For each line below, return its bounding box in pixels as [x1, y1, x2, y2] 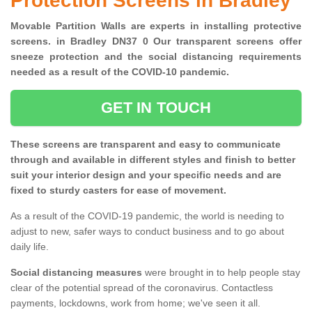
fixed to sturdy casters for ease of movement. [10, 185, 226, 196]
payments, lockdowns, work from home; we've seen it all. [10, 297, 263, 309]
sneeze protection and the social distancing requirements [10, 51, 302, 63]
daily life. [10, 241, 49, 253]
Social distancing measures [10, 267, 142, 279]
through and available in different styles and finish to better [10, 154, 295, 166]
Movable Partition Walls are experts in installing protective [10, 20, 302, 32]
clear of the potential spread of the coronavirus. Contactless [10, 282, 273, 294]
